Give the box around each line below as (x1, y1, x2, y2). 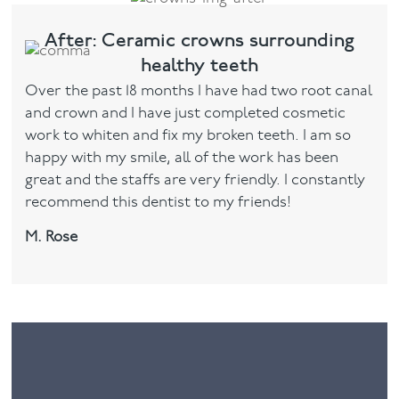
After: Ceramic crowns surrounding (44, 28, 354, 53)
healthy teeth (140, 53, 258, 77)
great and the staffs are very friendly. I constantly (25, 173, 366, 189)
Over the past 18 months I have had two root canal (25, 84, 373, 100)
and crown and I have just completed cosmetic (25, 106, 346, 122)
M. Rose (25, 230, 78, 246)
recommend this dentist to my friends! (25, 195, 292, 211)
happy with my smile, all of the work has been (25, 151, 339, 167)
